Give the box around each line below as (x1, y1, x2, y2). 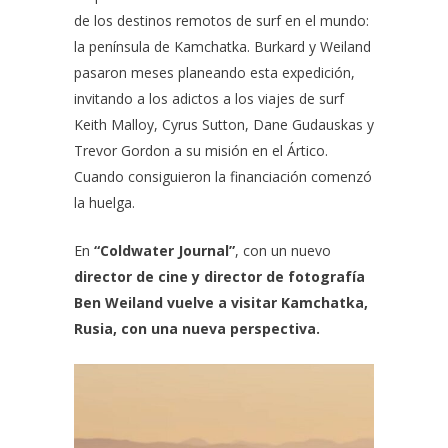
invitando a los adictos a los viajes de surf (74, 89, 344, 108)
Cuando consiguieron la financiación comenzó (74, 167, 372, 186)
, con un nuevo (235, 241, 331, 260)
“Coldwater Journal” (94, 241, 235, 260)
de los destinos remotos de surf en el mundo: (74, 11, 369, 30)
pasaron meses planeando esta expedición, (74, 63, 355, 82)
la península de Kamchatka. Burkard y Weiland (74, 37, 371, 56)
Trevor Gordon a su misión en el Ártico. (74, 141, 328, 160)
